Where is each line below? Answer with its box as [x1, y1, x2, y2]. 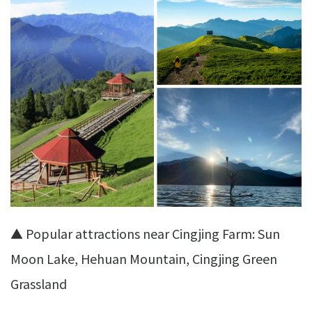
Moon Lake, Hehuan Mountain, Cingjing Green [10, 249, 277, 267]
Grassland [10, 274, 67, 292]
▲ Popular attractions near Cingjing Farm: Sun [10, 224, 280, 242]
